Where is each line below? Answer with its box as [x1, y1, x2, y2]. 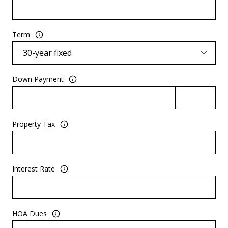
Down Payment [12, 74, 64, 84]
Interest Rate [12, 164, 55, 174]
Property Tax [12, 119, 55, 129]
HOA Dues [12, 209, 47, 219]
